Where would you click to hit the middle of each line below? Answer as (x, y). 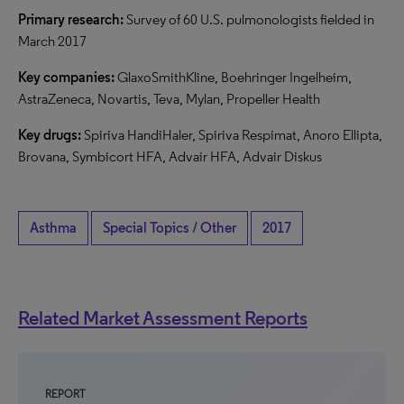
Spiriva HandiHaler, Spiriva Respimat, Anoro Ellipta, (232, 135)
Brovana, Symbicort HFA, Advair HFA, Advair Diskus (170, 156)
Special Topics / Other (170, 228)
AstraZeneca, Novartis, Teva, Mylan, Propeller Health (169, 99)
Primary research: (72, 19)
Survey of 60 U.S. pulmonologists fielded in (250, 19)
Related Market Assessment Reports (163, 317)
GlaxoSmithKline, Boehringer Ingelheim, (233, 77)
